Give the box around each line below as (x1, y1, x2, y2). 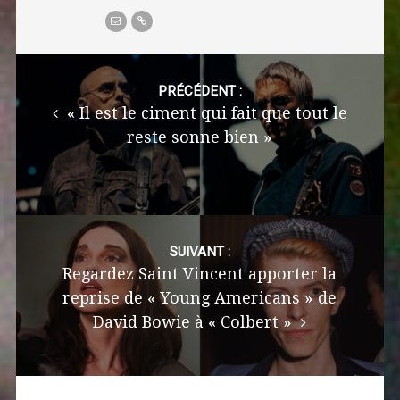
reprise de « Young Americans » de (62, 287, 337, 307)
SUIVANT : (169, 243, 230, 260)
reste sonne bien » (127, 127, 273, 146)
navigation (14, 82, 96, 104)
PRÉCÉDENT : (157, 82, 242, 99)
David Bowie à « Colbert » (93, 312, 297, 331)
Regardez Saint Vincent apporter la (62, 263, 337, 283)
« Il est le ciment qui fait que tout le (62, 103, 347, 122)
